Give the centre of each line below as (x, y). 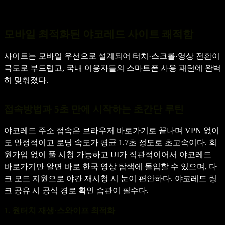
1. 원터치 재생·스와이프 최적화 (60, 210)
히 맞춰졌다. (26, 80)
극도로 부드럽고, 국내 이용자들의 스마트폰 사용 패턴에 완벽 (113, 68)
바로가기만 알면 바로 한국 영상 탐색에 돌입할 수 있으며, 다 (110, 166)
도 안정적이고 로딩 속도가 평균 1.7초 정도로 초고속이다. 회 (110, 142)
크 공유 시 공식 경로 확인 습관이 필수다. (76, 190)
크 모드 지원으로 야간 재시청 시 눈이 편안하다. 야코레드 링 (110, 178)
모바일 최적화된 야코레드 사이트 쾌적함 (99, 34)
